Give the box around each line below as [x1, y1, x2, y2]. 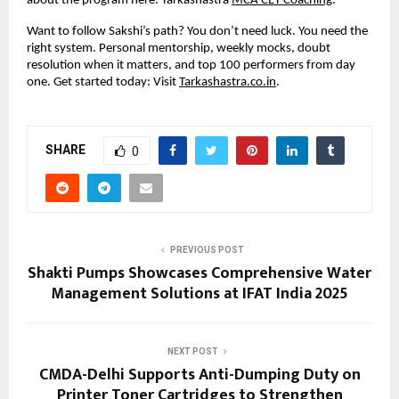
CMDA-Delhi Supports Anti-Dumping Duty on [38, 361, 361, 388]
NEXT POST [167, 346, 218, 356]
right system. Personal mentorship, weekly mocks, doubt [27, 41, 330, 55]
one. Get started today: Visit [27, 75, 176, 89]
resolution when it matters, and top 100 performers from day [27, 58, 355, 72]
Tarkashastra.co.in [179, 75, 276, 89]
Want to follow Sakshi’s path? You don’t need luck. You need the [27, 24, 368, 38]
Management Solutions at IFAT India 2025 [51, 280, 348, 307]
